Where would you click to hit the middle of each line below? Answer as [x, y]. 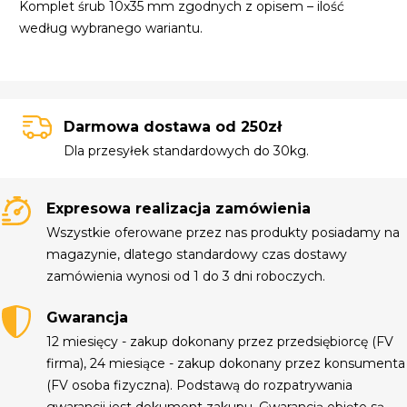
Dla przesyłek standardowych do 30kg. [186, 151]
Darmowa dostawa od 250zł [172, 127]
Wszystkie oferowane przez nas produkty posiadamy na [223, 232]
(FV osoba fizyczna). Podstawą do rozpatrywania [200, 385]
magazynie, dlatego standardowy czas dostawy [197, 254]
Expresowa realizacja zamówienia [179, 208]
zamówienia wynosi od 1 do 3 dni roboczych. [186, 276]
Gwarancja [88, 317]
